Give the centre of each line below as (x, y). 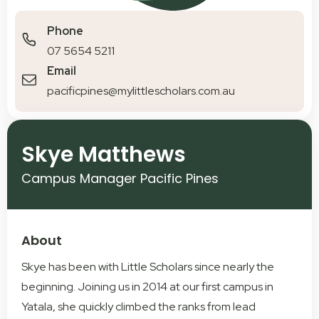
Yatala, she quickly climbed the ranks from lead (138, 306)
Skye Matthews (104, 154)
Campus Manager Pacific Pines (120, 178)
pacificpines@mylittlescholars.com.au (141, 90)
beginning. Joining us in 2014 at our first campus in (147, 286)
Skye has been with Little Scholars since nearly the (148, 266)
